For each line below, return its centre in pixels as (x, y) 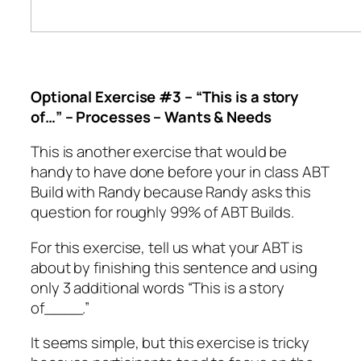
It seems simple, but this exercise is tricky (170, 343)
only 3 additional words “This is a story (158, 287)
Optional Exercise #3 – (113, 96)
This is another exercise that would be (159, 152)
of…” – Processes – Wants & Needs (151, 116)
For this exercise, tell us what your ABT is (167, 247)
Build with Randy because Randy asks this (171, 192)
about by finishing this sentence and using (174, 267)
